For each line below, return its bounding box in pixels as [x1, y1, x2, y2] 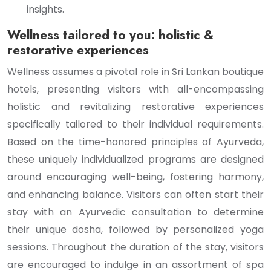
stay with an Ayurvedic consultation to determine [7, 205, 264, 219]
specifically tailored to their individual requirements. [7, 117, 264, 131]
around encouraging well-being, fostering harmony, [7, 170, 264, 184]
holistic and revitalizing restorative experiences [7, 100, 264, 114]
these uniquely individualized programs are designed [7, 152, 264, 166]
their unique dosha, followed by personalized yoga [7, 223, 264, 237]
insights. [27, 2, 64, 16]
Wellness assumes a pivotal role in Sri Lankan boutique [7, 65, 264, 79]
